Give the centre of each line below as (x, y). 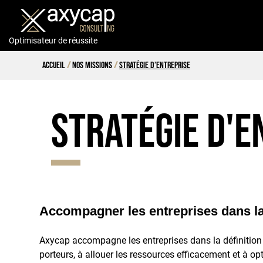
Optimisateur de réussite (53, 41)
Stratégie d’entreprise (155, 66)
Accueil (54, 66)
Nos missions (92, 66)
